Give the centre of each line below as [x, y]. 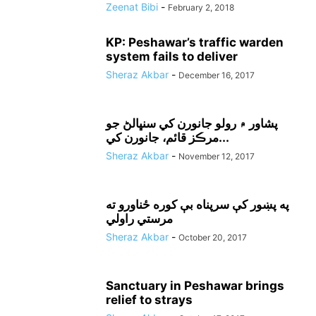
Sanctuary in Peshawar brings [195, 286]
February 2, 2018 [201, 7]
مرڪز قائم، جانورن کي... [224, 138]
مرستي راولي [139, 219]
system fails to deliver [172, 56]
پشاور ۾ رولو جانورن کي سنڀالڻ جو [192, 123]
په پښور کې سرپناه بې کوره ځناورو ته [197, 205]
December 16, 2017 [217, 75]
